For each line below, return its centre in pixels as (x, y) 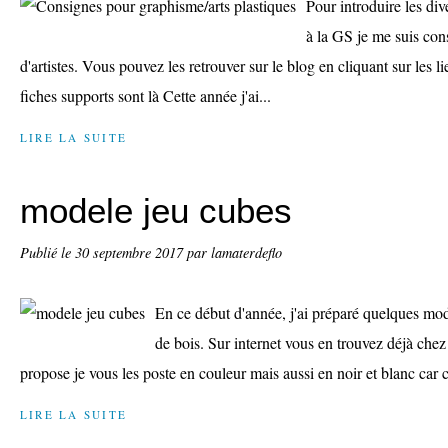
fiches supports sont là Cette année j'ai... (145, 95)
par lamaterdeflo (234, 252)
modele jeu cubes (156, 210)
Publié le (47, 252)
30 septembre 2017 (131, 252)
